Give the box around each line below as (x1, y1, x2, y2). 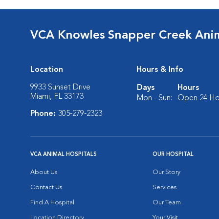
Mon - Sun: (137, 94, 172, 102)
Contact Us (30, 184, 62, 191)
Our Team (153, 199, 181, 206)
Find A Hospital (30, 199, 74, 206)
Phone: (30, 110, 58, 118)
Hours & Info (136, 66, 183, 74)
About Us (30, 169, 57, 175)
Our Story (153, 169, 180, 175)
